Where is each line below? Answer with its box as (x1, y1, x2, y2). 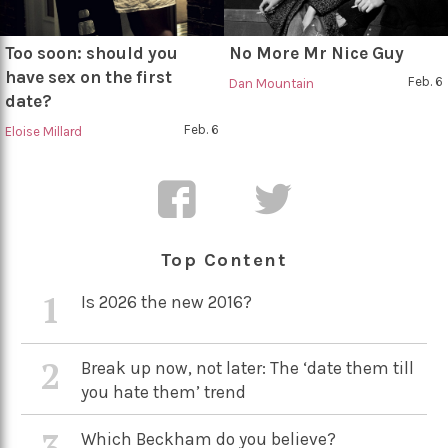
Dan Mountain (229, 76, 314, 91)
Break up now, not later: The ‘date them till (81, 358, 415, 378)
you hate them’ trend (81, 382, 247, 402)
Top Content (160, 249, 288, 271)
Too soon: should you (5, 43, 178, 63)
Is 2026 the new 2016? (81, 292, 253, 312)
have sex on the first (5, 67, 172, 87)
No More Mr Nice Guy (229, 43, 404, 63)
